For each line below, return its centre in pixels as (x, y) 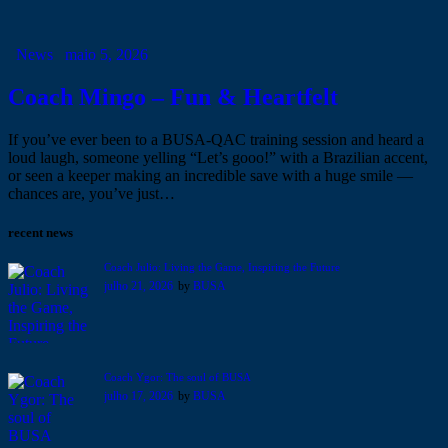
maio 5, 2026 (106, 54)
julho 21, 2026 (138, 285)
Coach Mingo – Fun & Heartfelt (173, 96)
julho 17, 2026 (138, 395)
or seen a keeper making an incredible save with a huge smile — (210, 175)
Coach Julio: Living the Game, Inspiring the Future (222, 266)
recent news (40, 232)
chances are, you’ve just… (91, 193)
